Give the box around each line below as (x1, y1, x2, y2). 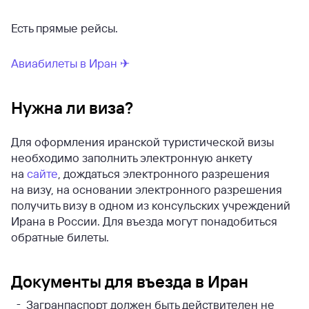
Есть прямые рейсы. (11, 21, 121, 36)
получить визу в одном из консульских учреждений (11, 198, 290, 213)
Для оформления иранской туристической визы (11, 134, 274, 150)
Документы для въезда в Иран (11, 271, 248, 292)
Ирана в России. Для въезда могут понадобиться (11, 214, 277, 229)
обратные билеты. (11, 230, 109, 245)
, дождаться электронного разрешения (58, 166, 270, 181)
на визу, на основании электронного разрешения (11, 182, 282, 197)
